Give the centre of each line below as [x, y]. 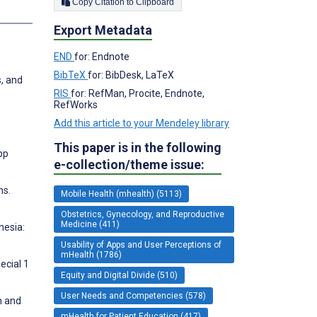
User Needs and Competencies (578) [133, 295]
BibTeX [71, 75]
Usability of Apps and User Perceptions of [141, 244]
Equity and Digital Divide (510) [119, 275]
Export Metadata [103, 30]
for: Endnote [102, 56]
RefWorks [76, 104]
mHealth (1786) [91, 254]
